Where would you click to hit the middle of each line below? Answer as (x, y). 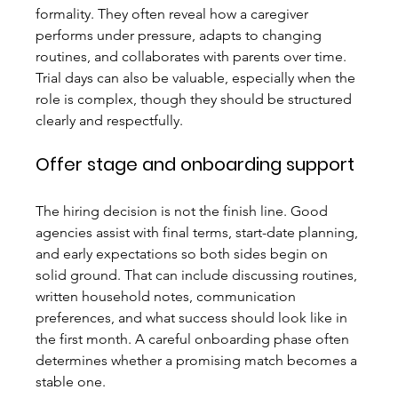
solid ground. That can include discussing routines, (199, 275)
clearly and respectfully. (110, 121)
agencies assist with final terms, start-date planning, (199, 233)
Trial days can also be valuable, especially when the (198, 78)
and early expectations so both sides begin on (184, 254)
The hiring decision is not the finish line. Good (184, 211)
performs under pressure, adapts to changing (181, 36)
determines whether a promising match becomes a (199, 361)
